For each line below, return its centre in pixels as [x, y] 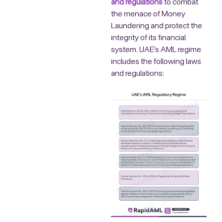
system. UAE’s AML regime [156, 50]
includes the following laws [156, 62]
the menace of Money [148, 14]
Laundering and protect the [157, 26]
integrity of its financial [148, 38]
